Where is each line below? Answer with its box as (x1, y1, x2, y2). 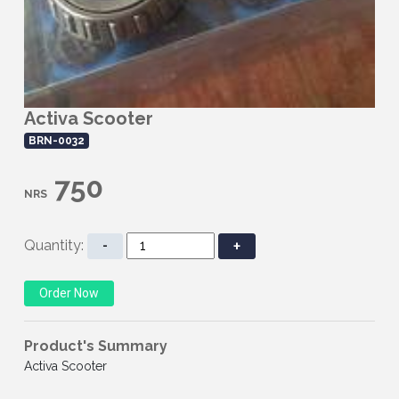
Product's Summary (24, 337, 168, 354)
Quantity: (24, 236, 88, 254)
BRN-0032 (28, 134, 85, 147)
